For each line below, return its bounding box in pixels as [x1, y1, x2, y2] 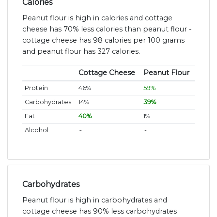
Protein [24, 84, 48, 92]
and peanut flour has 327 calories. [22, 47, 140, 56]
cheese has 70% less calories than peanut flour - [22, 25, 192, 34]
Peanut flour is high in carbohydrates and [22, 196, 167, 205]
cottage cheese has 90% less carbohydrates [22, 207, 177, 216]
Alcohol [24, 126, 48, 134]
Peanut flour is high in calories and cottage [22, 14, 172, 23]
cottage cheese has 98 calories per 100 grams [22, 36, 185, 45]
